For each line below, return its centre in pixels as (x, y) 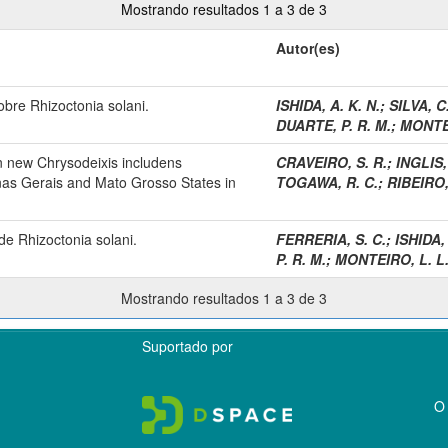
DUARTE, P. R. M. (333, 124)
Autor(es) (308, 47)
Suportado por (188, 345)
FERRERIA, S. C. (331, 238)
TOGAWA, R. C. (327, 181)
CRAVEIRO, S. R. (331, 161)
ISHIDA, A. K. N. (328, 104)
